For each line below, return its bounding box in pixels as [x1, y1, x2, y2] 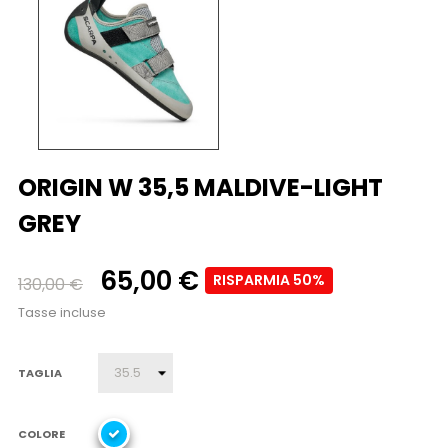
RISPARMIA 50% [213, 270, 325, 291]
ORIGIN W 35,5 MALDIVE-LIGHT [18, 171, 383, 205]
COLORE [18, 425, 65, 442]
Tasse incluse [18, 303, 106, 323]
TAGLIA [18, 364, 62, 381]
